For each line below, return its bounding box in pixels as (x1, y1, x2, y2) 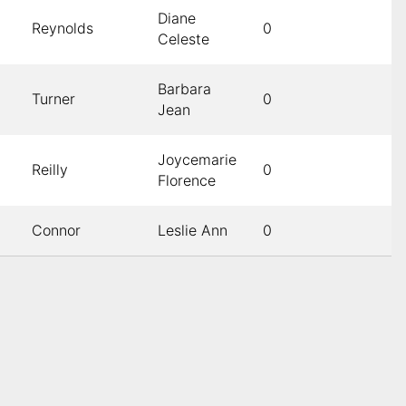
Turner (32, 90, 75, 109)
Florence (158, 171, 216, 190)
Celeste (158, 30, 209, 49)
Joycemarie (158, 150, 237, 169)
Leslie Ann (158, 221, 227, 240)
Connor (32, 221, 81, 240)
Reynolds (32, 19, 93, 38)
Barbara (158, 80, 211, 99)
